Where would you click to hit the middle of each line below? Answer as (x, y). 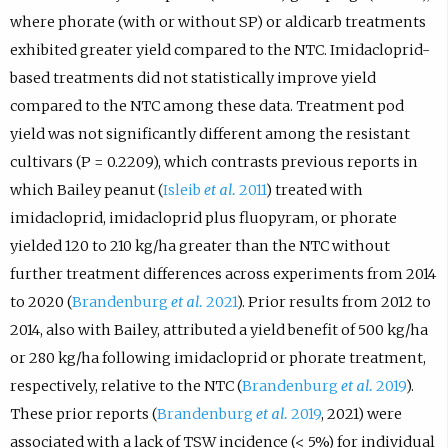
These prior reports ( (83, 413)
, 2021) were (361, 413)
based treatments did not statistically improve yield (192, 77)
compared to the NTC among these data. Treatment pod (206, 105)
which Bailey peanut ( (86, 189)
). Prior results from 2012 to (333, 301)
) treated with (314, 189)
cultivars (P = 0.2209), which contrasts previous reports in (213, 161)
